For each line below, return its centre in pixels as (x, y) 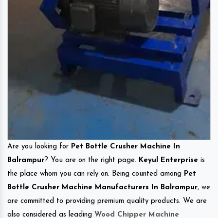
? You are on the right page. (91, 161)
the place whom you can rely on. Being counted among (96, 174)
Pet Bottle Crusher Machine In (126, 147)
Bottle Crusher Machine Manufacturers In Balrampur (102, 188)
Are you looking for (39, 147)
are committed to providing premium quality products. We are (107, 201)
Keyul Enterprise (168, 161)
